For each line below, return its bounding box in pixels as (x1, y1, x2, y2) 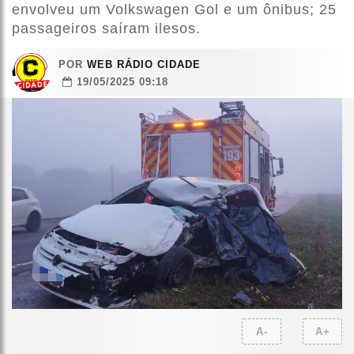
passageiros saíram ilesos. (12, 21, 201, 37)
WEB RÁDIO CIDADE (83, 58, 201, 71)
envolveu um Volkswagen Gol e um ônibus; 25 (12, 2, 337, 18)
